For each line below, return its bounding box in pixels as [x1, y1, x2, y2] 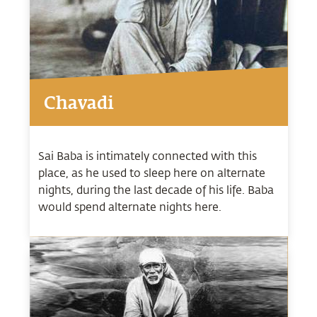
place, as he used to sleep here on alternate [38, 165, 265, 180]
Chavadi [43, 95, 114, 113]
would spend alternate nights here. [38, 199, 221, 214]
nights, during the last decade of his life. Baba [38, 182, 274, 197]
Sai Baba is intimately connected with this [38, 148, 257, 163]
